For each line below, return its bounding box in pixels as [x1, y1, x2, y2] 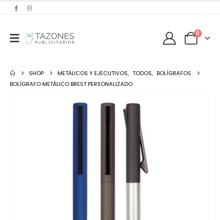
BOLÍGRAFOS [157, 69, 192, 78]
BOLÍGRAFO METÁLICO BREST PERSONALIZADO [10, 80, 133, 88]
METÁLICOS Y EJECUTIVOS [57, 69, 128, 78]
